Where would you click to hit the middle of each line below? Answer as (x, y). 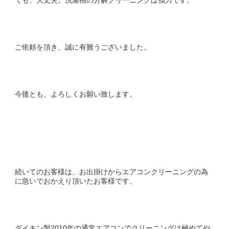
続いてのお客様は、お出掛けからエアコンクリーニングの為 (111, 171)
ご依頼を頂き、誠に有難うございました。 (83, 47)
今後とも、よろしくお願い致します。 (76, 94)
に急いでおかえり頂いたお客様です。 (76, 181)
